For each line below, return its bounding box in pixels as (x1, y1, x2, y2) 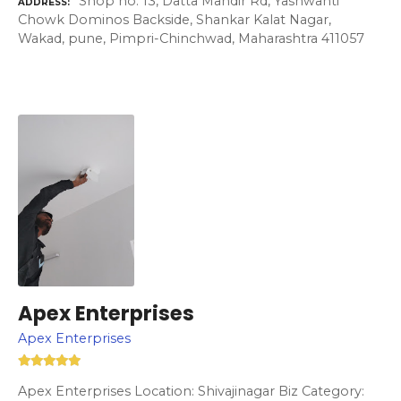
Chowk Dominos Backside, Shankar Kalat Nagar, (18, 11, 331, 28)
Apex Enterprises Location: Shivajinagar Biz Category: (18, 382, 364, 399)
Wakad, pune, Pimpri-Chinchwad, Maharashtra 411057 (18, 30, 364, 47)
